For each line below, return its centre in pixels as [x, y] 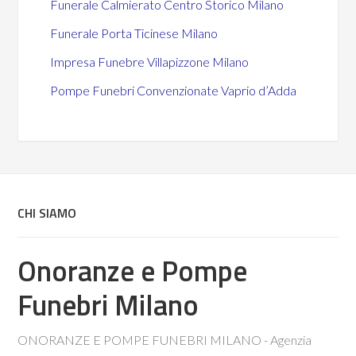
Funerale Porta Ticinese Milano [134, 33]
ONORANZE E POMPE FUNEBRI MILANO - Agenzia [165, 340]
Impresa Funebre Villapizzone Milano [150, 62]
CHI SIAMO [47, 213]
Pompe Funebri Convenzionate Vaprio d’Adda [174, 90]
